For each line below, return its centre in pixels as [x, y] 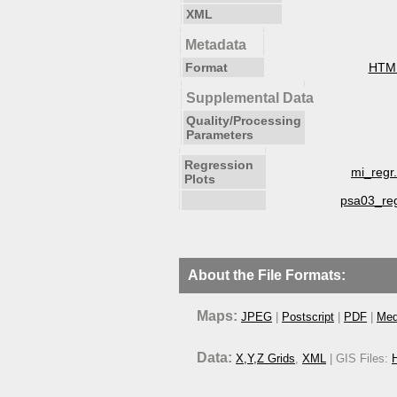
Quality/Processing [244, 121]
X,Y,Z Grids [265, 358]
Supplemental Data [250, 98]
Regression [219, 165]
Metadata [216, 45]
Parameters [220, 135]
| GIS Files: [359, 358]
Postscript [308, 317]
